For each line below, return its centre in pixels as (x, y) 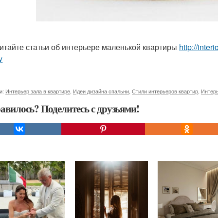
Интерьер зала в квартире (38, 91)
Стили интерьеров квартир (165, 91)
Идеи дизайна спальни (101, 91)
